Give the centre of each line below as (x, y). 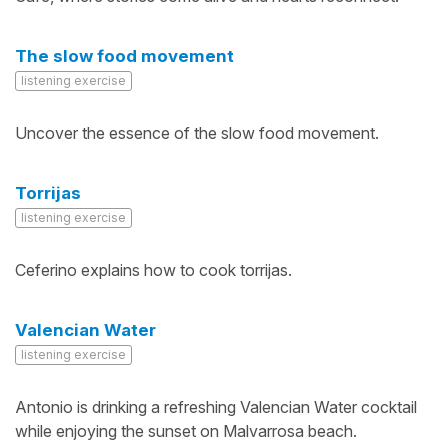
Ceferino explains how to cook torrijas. (153, 270)
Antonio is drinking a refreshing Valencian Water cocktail (216, 407)
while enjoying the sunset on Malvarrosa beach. (186, 431)
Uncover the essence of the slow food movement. (197, 133)
